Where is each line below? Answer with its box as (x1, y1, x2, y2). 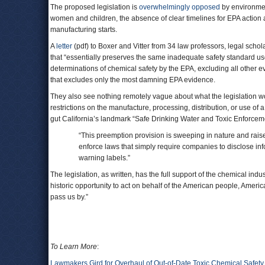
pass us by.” (50, 193, 88, 201)
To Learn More (50, 243, 97, 251)
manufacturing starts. (50, 25, 117, 34)
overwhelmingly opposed (139, 3, 220, 11)
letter (56, 42, 72, 50)
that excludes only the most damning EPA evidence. (50, 76, 215, 84)
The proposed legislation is (50, 3, 139, 11)
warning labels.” (79, 154, 146, 162)
